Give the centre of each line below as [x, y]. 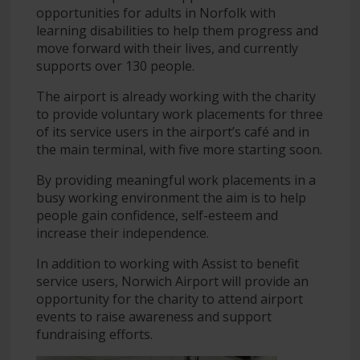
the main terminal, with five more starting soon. [179, 149]
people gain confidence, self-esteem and [157, 215]
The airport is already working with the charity [176, 96]
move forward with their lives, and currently [167, 48]
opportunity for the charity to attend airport [169, 299]
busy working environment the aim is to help [171, 197]
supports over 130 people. [115, 65]
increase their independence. [122, 233]
